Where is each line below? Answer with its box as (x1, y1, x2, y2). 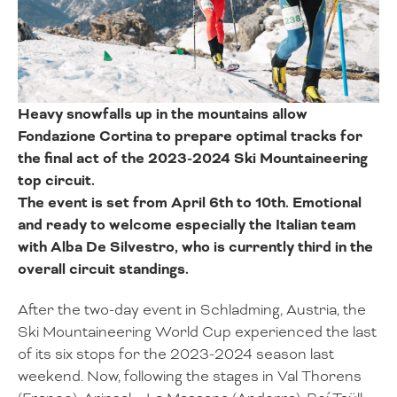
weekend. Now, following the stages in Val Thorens (18, 367, 362, 386)
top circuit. (18, 170, 95, 190)
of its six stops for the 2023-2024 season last (18, 345, 334, 364)
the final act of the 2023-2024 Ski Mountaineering (18, 148, 368, 167)
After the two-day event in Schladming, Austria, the (18, 300, 366, 320)
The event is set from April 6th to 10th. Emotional (18, 192, 362, 212)
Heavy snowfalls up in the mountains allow (18, 104, 307, 123)
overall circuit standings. (18, 259, 189, 278)
